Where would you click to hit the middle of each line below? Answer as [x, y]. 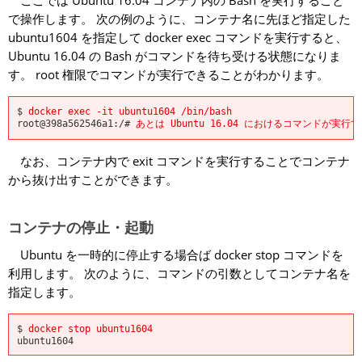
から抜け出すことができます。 [93, 179]
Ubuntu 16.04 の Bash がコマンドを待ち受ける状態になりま [175, 56]
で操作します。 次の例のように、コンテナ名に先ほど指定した [179, 19]
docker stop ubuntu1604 [90, 328]
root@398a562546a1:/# [76, 123]
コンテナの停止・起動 [81, 227]
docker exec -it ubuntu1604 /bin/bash [130, 111]
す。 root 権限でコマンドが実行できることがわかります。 [168, 74]
